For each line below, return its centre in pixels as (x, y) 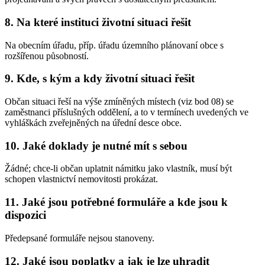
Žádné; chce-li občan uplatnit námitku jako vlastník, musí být (118, 169)
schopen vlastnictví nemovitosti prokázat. (81, 179)
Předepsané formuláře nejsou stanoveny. (80, 238)
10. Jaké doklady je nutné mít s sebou (96, 146)
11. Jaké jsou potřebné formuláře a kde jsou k (116, 202)
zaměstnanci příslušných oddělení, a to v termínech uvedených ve (127, 112)
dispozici (25, 215)
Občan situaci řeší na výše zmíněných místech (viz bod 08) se (119, 101)
